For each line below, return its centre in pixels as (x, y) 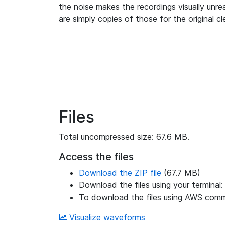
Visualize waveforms (106, 217)
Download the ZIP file (120, 173)
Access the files (96, 157)
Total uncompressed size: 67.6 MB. (124, 137)
